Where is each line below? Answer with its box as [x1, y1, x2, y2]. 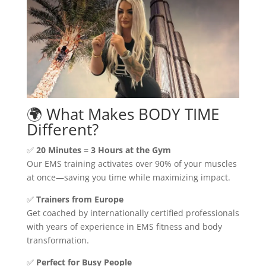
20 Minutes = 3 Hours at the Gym [36, 144, 171, 156]
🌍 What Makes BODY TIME [26, 103, 219, 125]
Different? [26, 118, 99, 140]
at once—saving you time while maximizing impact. [26, 171, 230, 183]
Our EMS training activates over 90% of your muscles [26, 157, 237, 169]
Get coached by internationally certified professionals [26, 207, 239, 218]
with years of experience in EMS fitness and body [26, 220, 222, 232]
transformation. [26, 234, 89, 246]
